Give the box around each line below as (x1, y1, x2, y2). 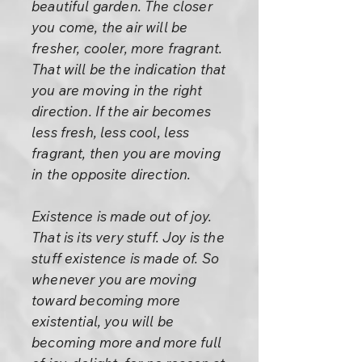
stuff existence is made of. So (32, 250, 220, 267)
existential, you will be (32, 313, 175, 330)
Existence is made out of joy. (32, 208, 212, 225)
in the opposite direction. (32, 166, 192, 183)
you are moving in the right (32, 82, 203, 99)
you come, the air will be (32, 19, 188, 36)
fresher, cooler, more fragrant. (32, 40, 223, 57)
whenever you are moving (32, 271, 196, 288)
